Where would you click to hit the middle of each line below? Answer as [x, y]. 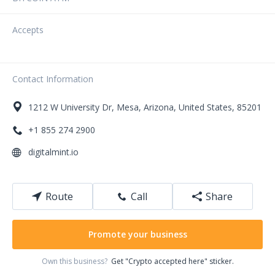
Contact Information [53, 79]
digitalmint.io [53, 152]
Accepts [28, 30]
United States [205, 107]
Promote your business [137, 234]
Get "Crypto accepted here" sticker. [172, 261]
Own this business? [76, 261]
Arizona [159, 107]
